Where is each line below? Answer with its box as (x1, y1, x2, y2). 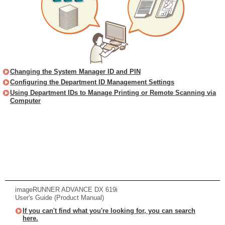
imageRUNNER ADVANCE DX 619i (15, 186, 118, 193)
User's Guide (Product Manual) (15, 194, 104, 201)
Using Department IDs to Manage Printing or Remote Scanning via (10, 89, 216, 96)
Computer (10, 97, 41, 104)
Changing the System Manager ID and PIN (10, 68, 141, 75)
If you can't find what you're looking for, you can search (23, 207, 195, 214)
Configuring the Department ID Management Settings (10, 78, 174, 86)
